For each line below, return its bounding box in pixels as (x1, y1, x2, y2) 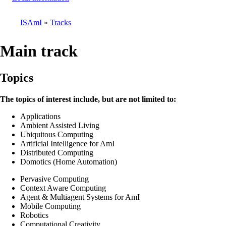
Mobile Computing (20, 201, 81, 210)
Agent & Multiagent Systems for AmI (20, 192, 140, 201)
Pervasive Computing (20, 174, 89, 183)
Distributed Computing (20, 148, 93, 157)
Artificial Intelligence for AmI (20, 139, 115, 148)
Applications (20, 111, 61, 121)
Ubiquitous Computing (20, 130, 93, 139)
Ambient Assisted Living (20, 121, 99, 130)
